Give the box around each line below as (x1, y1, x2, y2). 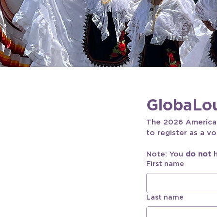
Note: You (146, 150, 186, 158)
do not (186, 150, 211, 158)
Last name (146, 194, 184, 201)
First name (146, 160, 184, 168)
